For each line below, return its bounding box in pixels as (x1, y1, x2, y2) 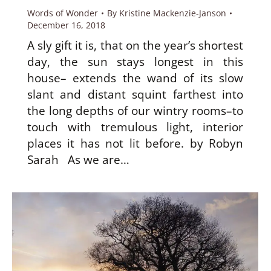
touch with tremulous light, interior (27, 119, 243, 135)
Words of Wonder (27, 7, 98, 19)
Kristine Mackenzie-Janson (119, 7, 226, 19)
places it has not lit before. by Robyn (27, 135, 243, 152)
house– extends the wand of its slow (27, 70, 243, 87)
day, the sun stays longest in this (27, 54, 243, 70)
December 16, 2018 (27, 19, 105, 31)
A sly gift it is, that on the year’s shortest (27, 38, 243, 54)
